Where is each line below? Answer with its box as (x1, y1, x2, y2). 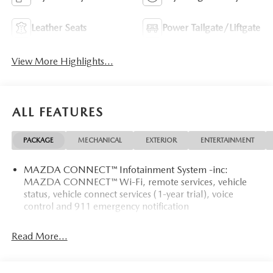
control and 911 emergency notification (23, 200, 189, 212)
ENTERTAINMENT (200, 136, 254, 145)
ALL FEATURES (12, 105, 104, 120)
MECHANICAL (77, 136, 122, 145)
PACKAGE (23, 136, 54, 145)
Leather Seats (30, 21, 87, 34)
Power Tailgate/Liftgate (162, 21, 260, 34)
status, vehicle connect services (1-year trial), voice (23, 188, 233, 200)
